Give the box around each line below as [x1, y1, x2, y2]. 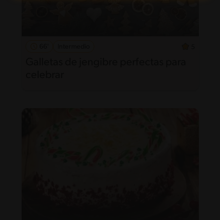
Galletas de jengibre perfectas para [25, 56, 186, 68]
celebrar [25, 69, 64, 81]
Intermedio [57, 43, 90, 51]
